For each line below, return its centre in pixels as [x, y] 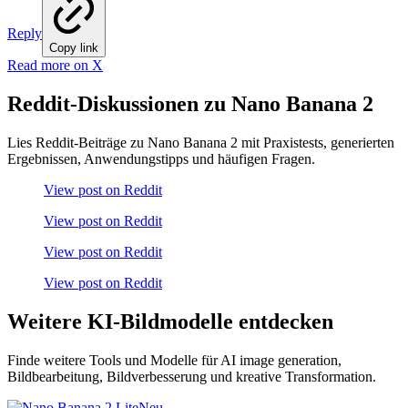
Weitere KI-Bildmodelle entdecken [170, 322]
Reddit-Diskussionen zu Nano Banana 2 [190, 104]
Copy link [74, 48]
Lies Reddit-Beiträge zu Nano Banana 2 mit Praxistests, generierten [201, 143]
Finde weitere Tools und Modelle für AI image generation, [174, 360]
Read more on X [55, 66]
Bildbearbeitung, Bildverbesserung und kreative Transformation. [192, 377]
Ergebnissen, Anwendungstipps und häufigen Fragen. [161, 159]
